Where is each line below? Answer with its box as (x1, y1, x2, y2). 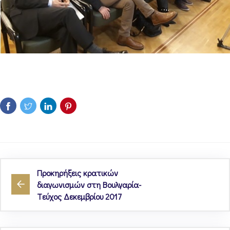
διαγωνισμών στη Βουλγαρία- (37, 179, 141, 190)
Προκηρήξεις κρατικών (37, 167, 118, 178)
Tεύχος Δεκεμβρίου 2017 (37, 190, 121, 202)
